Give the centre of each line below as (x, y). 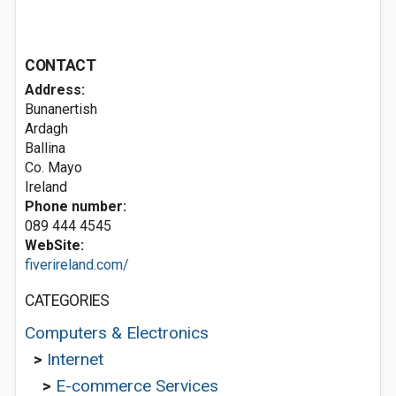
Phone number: (76, 206)
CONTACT (61, 65)
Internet (75, 359)
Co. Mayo (53, 168)
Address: (55, 90)
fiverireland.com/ (77, 265)
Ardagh (46, 129)
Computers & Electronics (117, 333)
